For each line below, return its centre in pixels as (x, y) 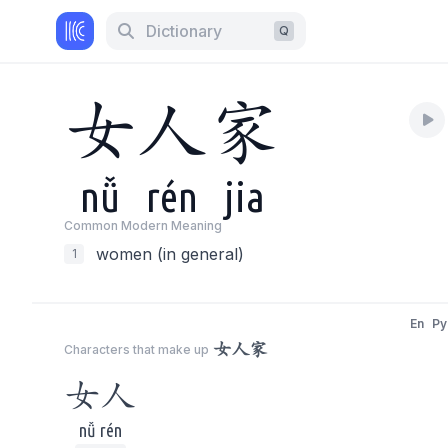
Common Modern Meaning (143, 225)
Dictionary (184, 31)
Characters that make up (136, 349)
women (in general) (170, 254)
